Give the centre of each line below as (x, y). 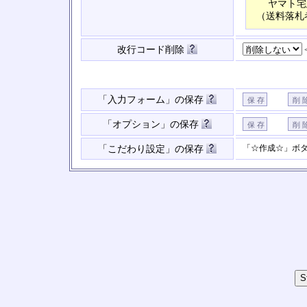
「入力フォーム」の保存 (152, 100)
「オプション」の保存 (152, 124)
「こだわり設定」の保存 (152, 149)
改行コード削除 (152, 50)
